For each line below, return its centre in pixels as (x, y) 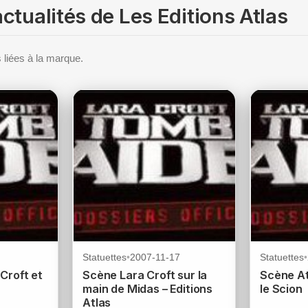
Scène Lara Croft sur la (145, 275)
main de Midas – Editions (148, 289)
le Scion (281, 289)
